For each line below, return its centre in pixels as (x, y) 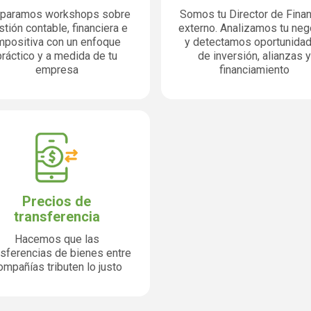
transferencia (57, 217)
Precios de (57, 201)
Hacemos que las (57, 239)
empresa (57, 70)
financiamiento (254, 70)
